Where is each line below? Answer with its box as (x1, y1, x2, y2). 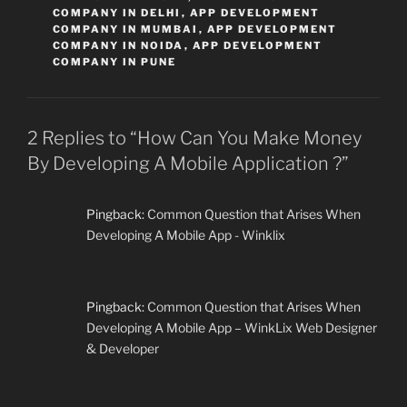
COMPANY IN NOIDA (52, 38, 184, 52)
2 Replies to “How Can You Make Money (27, 126, 362, 149)
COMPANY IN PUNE (52, 55, 177, 68)
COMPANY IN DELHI (52, 5, 182, 19)
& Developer (86, 340, 159, 356)
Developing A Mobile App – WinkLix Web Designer (86, 319, 377, 335)
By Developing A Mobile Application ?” (27, 152, 349, 174)
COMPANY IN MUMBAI (52, 22, 199, 35)
